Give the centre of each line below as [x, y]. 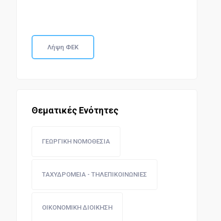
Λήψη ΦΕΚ [63, 47]
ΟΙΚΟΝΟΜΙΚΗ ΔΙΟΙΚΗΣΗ [77, 207]
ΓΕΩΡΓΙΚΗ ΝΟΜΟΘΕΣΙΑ [76, 141]
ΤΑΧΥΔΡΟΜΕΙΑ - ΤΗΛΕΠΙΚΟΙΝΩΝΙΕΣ [94, 174]
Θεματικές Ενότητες [75, 110]
